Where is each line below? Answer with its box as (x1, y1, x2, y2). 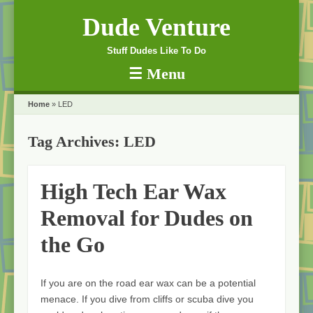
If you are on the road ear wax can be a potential (41, 277, 256, 289)
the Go (41, 232, 105, 258)
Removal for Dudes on (41, 205, 253, 231)
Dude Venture (82, 13, 231, 41)
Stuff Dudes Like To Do (107, 45, 206, 56)
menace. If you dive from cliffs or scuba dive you (41, 293, 254, 305)
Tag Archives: (28, 133, 124, 150)
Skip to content (28, 92, 94, 104)
